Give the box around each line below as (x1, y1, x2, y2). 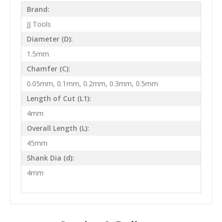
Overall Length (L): (26, 123, 89, 133)
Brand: (26, 4, 50, 14)
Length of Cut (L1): (26, 94, 91, 104)
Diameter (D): (26, 34, 73, 44)
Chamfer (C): (26, 64, 70, 74)
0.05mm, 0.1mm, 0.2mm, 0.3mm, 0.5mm (26, 79, 158, 89)
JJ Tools (26, 19, 51, 29)
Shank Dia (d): (26, 153, 74, 163)
